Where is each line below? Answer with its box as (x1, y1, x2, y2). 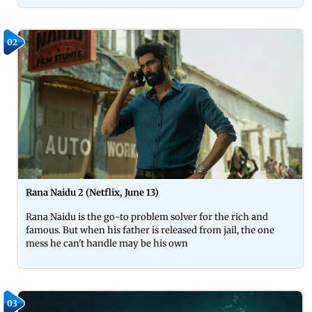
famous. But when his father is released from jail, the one (26, 224, 274, 236)
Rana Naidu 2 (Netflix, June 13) (26, 186, 161, 198)
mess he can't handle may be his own (26, 237, 188, 249)
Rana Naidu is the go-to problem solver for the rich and (26, 210, 268, 223)
